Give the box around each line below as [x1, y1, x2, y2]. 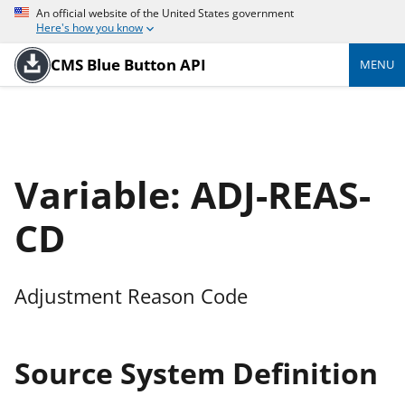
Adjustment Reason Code [14, 282, 248, 311]
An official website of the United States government [36, 5, 294, 21]
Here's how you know [36, 20, 143, 36]
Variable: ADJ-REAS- [14, 170, 371, 220]
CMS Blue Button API [51, 53, 206, 75]
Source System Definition [14, 352, 378, 393]
